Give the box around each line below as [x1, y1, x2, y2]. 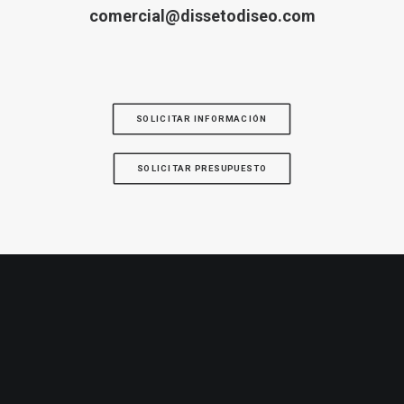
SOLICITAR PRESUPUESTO [136, 163, 268, 174]
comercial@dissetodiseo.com [88, 6, 316, 25]
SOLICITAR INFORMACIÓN [136, 114, 268, 124]
